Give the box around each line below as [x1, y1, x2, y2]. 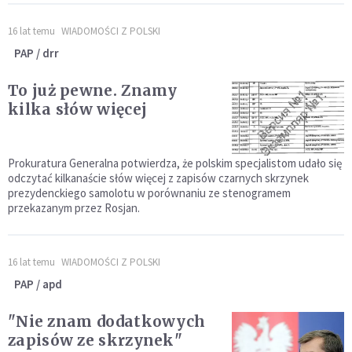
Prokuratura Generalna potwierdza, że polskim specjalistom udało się [8, 156, 342, 171]
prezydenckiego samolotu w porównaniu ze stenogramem [8, 185, 291, 201]
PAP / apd [14, 277, 62, 292]
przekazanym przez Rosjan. [8, 200, 140, 216]
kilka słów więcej [8, 100, 148, 119]
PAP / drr [14, 46, 59, 61]
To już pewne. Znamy [8, 81, 178, 101]
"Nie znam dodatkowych [8, 312, 206, 332]
